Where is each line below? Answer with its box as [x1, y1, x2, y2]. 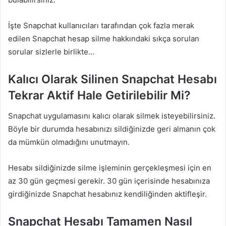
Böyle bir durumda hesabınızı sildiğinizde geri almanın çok [8, 124, 215, 134]
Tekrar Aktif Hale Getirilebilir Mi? [8, 88, 191, 103]
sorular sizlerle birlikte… [8, 47, 94, 57]
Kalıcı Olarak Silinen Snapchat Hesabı [8, 72, 217, 87]
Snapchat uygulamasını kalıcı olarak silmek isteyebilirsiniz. [8, 110, 215, 121]
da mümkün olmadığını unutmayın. [8, 137, 130, 147]
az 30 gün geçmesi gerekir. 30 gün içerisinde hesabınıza [8, 176, 210, 186]
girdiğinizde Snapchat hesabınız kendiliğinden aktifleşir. [8, 189, 207, 199]
